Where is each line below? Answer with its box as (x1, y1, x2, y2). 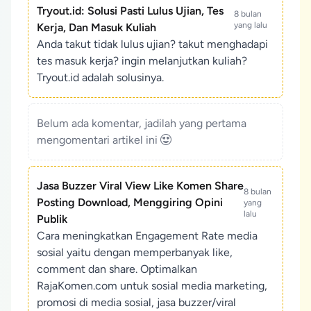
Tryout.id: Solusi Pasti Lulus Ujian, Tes (37, 4, 224, 17)
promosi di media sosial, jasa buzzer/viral (37, 296, 236, 309)
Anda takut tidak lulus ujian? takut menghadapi (37, 37, 268, 51)
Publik (37, 212, 67, 226)
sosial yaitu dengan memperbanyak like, (37, 246, 233, 259)
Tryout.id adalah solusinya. (37, 71, 164, 84)
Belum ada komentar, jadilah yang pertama (37, 117, 246, 130)
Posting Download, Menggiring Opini (37, 196, 223, 209)
